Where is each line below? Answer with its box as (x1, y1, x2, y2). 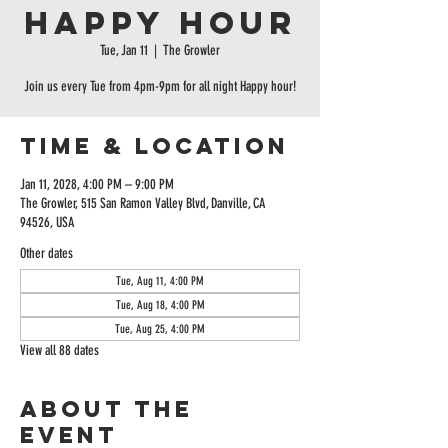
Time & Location (20, 132, 289, 160)
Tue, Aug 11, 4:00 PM (116, 274, 204, 288)
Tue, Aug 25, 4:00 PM (115, 322, 205, 336)
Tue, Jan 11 (100, 42, 148, 59)
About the (20, 395, 193, 423)
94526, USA (20, 214, 74, 231)
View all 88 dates (20, 342, 99, 359)
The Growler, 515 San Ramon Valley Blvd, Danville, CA (20, 195, 265, 212)
